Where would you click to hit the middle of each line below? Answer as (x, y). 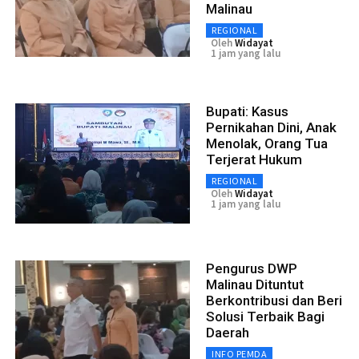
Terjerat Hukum (254, 159)
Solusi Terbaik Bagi (265, 316)
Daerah (228, 332)
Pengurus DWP (252, 268)
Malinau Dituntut (255, 284)
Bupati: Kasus (247, 111)
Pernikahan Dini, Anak (271, 127)
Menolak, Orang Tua (267, 143)
